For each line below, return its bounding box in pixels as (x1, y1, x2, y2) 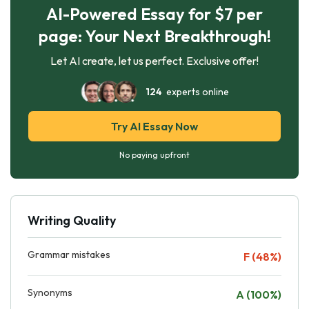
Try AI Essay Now (111, 119, 198, 133)
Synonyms (28, 286, 72, 299)
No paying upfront (119, 149, 190, 160)
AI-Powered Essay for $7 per (46, 3, 263, 24)
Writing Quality (28, 212, 116, 228)
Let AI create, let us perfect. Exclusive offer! (50, 53, 259, 68)
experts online (161, 85, 229, 98)
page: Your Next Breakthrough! (38, 25, 271, 46)
